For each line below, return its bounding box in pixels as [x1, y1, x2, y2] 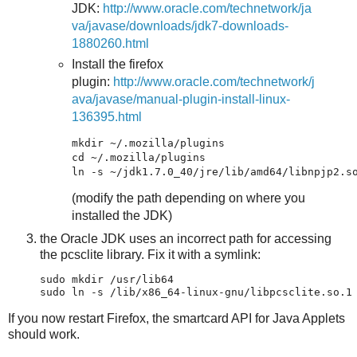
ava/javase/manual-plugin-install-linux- [71, 92, 290, 107]
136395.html [71, 110, 142, 124]
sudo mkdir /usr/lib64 [40, 273, 174, 285]
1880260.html [71, 37, 149, 51]
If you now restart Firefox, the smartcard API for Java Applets [8, 312, 345, 326]
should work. [8, 328, 80, 342]
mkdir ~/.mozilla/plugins [71, 137, 225, 150]
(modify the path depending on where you [71, 190, 305, 205]
